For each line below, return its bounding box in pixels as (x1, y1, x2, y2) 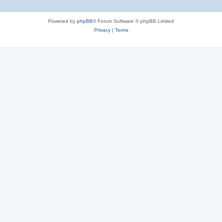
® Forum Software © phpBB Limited (93, 18, 174, 24)
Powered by (48, 18, 77, 24)
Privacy (94, 27, 111, 33)
